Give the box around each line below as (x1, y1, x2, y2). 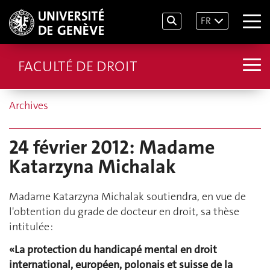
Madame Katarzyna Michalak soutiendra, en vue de (9, 189, 246, 204)
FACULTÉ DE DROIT (18, 57, 137, 76)
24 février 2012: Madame (9, 135, 215, 160)
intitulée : (9, 219, 53, 234)
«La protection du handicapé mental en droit (9, 242, 217, 257)
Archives (9, 98, 48, 113)
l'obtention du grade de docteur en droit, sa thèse (9, 204, 239, 219)
